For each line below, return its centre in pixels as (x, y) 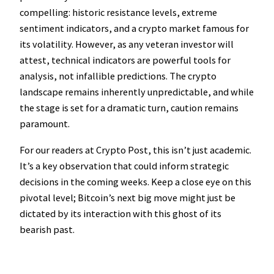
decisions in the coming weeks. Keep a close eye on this (135, 181)
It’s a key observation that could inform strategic (124, 165)
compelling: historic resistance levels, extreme (118, 13)
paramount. (45, 124)
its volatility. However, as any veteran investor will (127, 44)
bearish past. (47, 229)
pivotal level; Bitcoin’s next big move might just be (128, 197)
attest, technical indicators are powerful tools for (125, 60)
